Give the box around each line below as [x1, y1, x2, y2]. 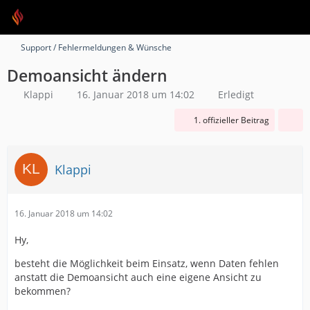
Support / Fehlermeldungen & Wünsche [21, 42, 172, 53]
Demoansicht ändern [7, 64, 167, 86]
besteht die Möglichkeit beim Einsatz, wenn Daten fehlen [15, 257, 279, 270]
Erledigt [218, 88, 254, 101]
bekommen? [15, 284, 71, 298]
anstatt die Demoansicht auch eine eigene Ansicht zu [15, 271, 262, 284]
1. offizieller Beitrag [194, 114, 269, 126]
